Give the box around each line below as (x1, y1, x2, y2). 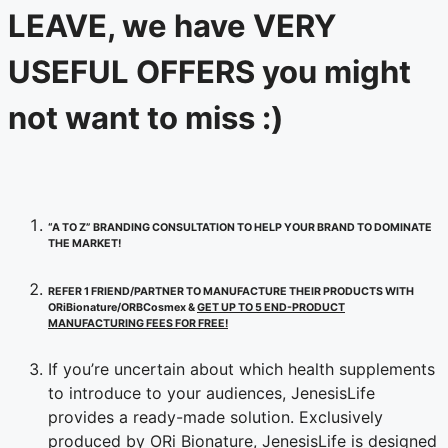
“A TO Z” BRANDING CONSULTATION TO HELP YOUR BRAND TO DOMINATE (48, 220, 432, 234)
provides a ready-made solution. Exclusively (48, 406, 383, 427)
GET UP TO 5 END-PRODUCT (197, 300, 345, 314)
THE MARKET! (48, 236, 121, 250)
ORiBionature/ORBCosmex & (48, 300, 197, 314)
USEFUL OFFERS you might (8, 52, 411, 90)
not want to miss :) (8, 98, 284, 136)
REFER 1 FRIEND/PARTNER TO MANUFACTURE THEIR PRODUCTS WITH (48, 284, 414, 298)
